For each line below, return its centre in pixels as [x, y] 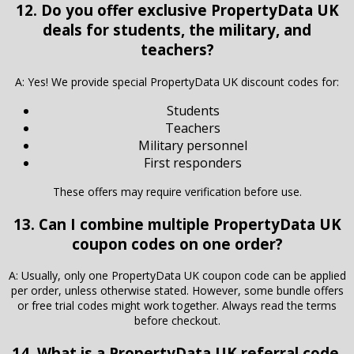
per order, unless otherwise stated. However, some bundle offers [177, 291]
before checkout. [177, 321]
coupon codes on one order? [177, 243]
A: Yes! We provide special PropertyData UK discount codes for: [177, 82]
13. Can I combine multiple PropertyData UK [177, 224]
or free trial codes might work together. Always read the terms [177, 306]
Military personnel [193, 146]
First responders [193, 163]
